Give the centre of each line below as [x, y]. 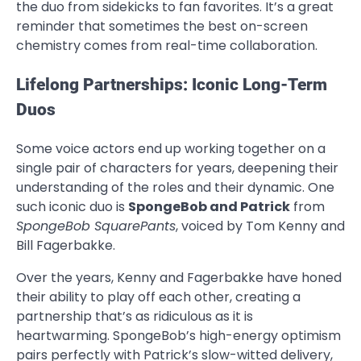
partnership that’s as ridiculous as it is [135, 317]
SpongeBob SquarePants [96, 226]
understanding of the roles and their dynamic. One [175, 188]
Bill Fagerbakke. [66, 246]
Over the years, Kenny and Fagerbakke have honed [179, 278]
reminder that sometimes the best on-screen [162, 27]
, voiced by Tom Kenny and [260, 226]
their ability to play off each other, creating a [158, 297]
